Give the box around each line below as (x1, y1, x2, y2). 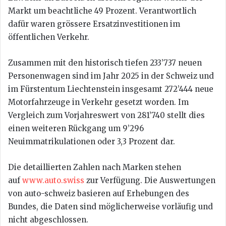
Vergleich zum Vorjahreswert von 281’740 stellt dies (8, 110, 205, 120)
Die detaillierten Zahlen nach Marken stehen (8, 162, 181, 172)
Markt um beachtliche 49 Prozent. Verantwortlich (8, 6, 196, 16)
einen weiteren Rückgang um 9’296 (8, 123, 144, 133)
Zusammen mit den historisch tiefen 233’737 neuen (8, 58, 202, 68)
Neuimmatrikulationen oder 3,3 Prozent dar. (8, 136, 175, 146)
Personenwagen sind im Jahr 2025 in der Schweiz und (8, 71, 214, 81)
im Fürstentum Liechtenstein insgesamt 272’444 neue (8, 84, 213, 94)
